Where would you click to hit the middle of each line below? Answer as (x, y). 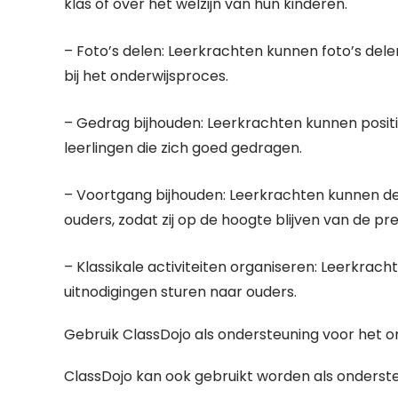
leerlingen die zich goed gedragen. (183, 148)
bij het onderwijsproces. (146, 76)
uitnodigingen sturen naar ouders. (180, 292)
